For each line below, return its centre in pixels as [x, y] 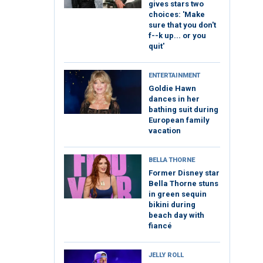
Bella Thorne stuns [183, 184]
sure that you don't [182, 25]
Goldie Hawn [172, 89]
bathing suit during [183, 110]
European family [179, 120]
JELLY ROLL [166, 255]
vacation [165, 131]
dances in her [174, 99]
